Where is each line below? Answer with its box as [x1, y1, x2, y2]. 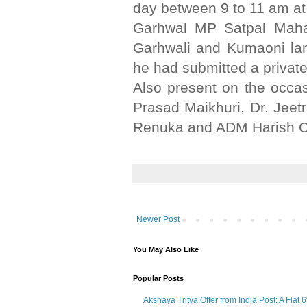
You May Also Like [133, 245, 199, 254]
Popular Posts [133, 274, 184, 283]
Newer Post [136, 214, 180, 225]
